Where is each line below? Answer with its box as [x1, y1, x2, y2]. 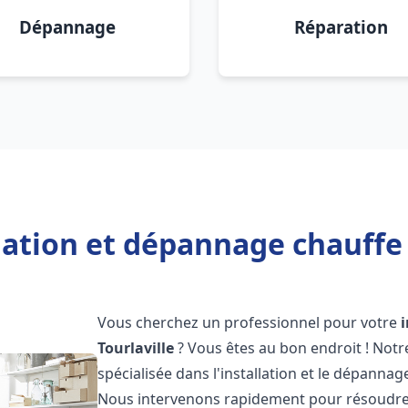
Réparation [293, 15, 388, 38]
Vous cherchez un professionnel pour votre [97, 312, 402, 332]
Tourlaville [97, 338, 175, 358]
